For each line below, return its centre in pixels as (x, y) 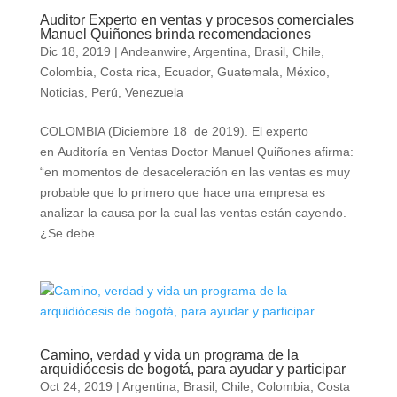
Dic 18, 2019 (75, 51)
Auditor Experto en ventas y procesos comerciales (196, 20)
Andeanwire (153, 51)
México (306, 72)
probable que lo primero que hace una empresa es (182, 192)
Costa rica (128, 72)
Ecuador (187, 72)
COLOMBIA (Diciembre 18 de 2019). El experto (174, 131)
